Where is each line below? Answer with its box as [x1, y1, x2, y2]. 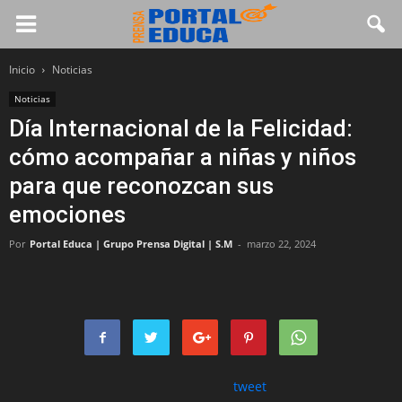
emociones [9, 201, 126, 228]
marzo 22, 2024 [247, 237, 316, 250]
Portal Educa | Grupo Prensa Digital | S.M [30, 237, 232, 250]
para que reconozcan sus [9, 172, 274, 199]
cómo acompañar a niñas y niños [9, 144, 356, 170]
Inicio [9, 62, 35, 77]
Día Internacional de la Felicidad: [9, 115, 353, 142]
